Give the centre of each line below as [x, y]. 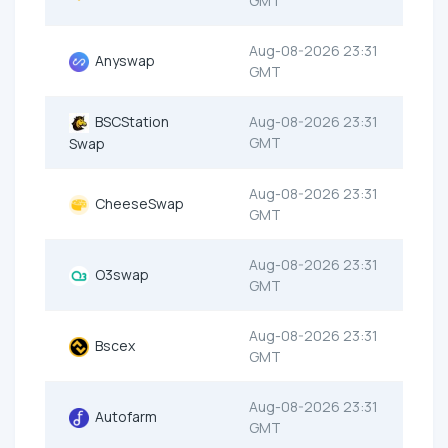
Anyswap [122, 61]
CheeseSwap [136, 204]
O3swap [119, 275]
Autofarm [123, 417]
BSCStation [129, 122]
